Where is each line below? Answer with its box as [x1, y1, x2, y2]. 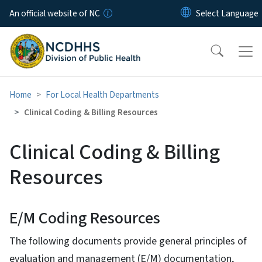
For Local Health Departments [46, 88, 159, 101]
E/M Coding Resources [9, 206, 160, 230]
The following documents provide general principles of [9, 233, 247, 249]
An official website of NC [9, 7, 100, 20]
